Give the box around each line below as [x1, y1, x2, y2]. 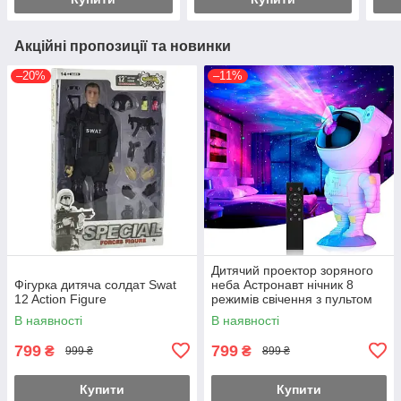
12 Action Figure [14, 291, 107, 306]
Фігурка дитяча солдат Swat [14, 277, 176, 292]
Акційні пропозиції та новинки [14, 38, 231, 54]
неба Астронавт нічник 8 [211, 277, 354, 292]
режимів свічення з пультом [211, 291, 372, 306]
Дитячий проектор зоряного [211, 262, 373, 277]
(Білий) [211, 305, 252, 320]
